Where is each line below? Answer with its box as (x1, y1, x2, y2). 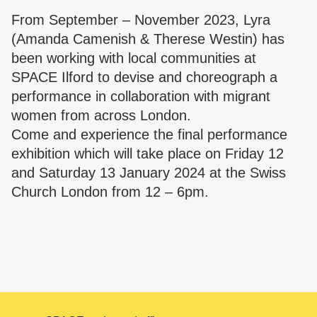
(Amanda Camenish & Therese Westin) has (11, 30, 284, 47)
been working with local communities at (11, 50, 256, 66)
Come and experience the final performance (11, 126, 287, 142)
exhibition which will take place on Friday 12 (11, 145, 284, 161)
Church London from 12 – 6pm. (11, 183, 209, 200)
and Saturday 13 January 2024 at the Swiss (11, 164, 286, 180)
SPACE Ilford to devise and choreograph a (11, 69, 277, 85)
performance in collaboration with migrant (11, 88, 270, 104)
